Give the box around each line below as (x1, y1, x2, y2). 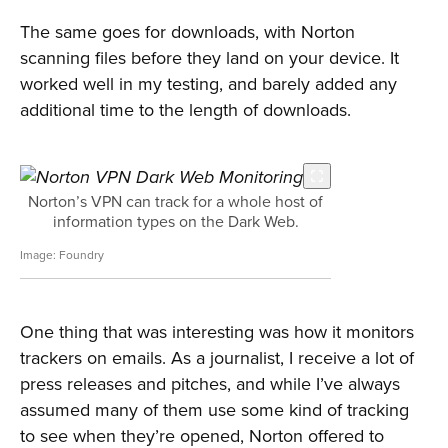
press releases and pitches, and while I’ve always (20, 371, 400, 397)
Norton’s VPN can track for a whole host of (28, 190, 323, 213)
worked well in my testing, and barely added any (20, 71, 397, 97)
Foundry (59, 246, 104, 264)
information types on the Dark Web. (52, 210, 299, 233)
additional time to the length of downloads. (20, 97, 351, 123)
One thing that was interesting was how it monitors (20, 319, 414, 345)
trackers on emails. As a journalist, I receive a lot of (20, 345, 414, 371)
